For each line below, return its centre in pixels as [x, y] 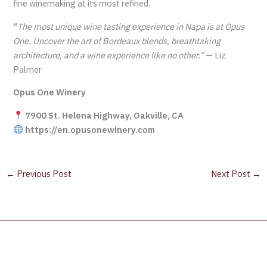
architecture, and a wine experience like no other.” [110, 55]
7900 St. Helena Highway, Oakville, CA [104, 115]
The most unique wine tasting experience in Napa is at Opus [131, 26]
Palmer [28, 69]
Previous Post [43, 173]
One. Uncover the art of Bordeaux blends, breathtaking [117, 41]
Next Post [232, 173]
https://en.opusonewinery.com [89, 129]
